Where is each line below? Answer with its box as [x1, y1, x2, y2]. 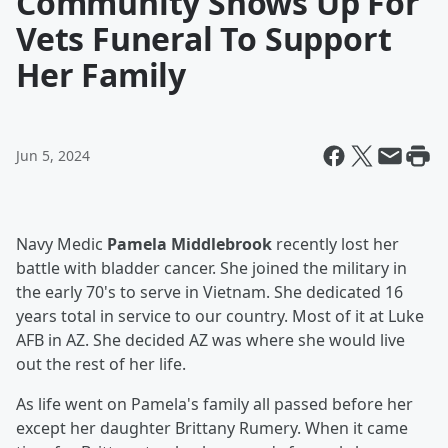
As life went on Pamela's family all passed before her [16, 393, 413, 415]
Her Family [16, 53, 187, 96]
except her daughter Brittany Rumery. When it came [16, 417, 408, 439]
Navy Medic [16, 233, 107, 255]
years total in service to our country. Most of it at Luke [16, 305, 424, 327]
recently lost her [272, 233, 399, 255]
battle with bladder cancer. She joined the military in [16, 257, 407, 279]
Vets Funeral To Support [16, 17, 392, 60]
